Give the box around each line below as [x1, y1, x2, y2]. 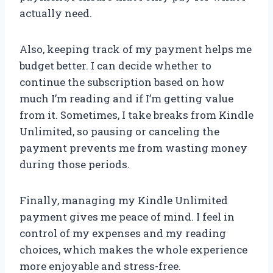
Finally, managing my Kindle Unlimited [19, 193, 228, 208]
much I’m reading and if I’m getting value [19, 91, 233, 106]
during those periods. [19, 157, 130, 172]
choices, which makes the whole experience [19, 243, 247, 257]
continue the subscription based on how [19, 75, 225, 90]
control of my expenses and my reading [19, 226, 226, 241]
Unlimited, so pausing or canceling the [19, 124, 219, 139]
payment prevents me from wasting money [19, 141, 247, 155]
